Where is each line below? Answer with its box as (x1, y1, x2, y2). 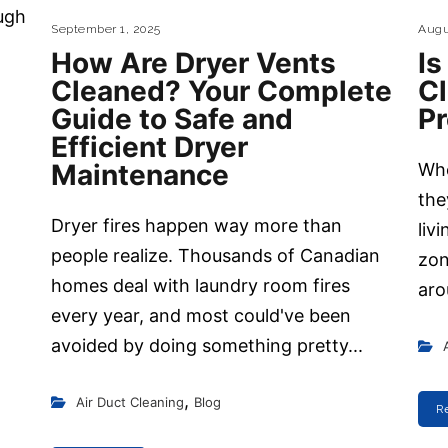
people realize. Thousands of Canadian (51, 245, 381, 267)
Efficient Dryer (51, 130, 249, 165)
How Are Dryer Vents (51, 46, 337, 81)
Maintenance (51, 158, 230, 193)
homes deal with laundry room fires (51, 275, 351, 297)
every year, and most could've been (51, 305, 352, 327)
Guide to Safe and (51, 102, 294, 137)
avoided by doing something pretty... (51, 335, 364, 357)
